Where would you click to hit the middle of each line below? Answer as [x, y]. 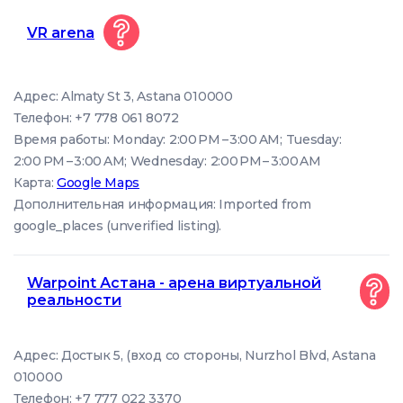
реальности [74, 300]
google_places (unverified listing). [118, 226]
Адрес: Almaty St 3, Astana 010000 [123, 96]
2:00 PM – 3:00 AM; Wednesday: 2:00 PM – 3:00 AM [167, 161]
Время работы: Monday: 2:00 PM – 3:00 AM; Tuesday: [178, 139]
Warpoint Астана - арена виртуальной [174, 283]
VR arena [61, 32]
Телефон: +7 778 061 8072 [96, 118]
